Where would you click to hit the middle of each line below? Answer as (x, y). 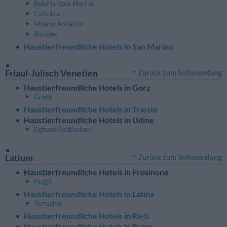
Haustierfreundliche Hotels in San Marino (99, 46)
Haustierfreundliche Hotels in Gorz (87, 88)
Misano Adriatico (59, 24)
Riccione (46, 34)
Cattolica (47, 13)
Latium (19, 157)
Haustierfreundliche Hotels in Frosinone (96, 172)
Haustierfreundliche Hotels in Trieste (91, 109)
